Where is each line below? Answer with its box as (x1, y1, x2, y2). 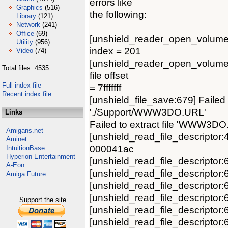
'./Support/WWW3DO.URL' (90, 106, 206, 118)
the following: (90, 9, 147, 20)
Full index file (2, 81, 41, 89)
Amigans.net (6, 127, 43, 134)
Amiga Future (6, 170, 46, 178)
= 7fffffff (90, 82, 121, 93)
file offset (90, 70, 128, 81)
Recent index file (2, 90, 51, 98)
